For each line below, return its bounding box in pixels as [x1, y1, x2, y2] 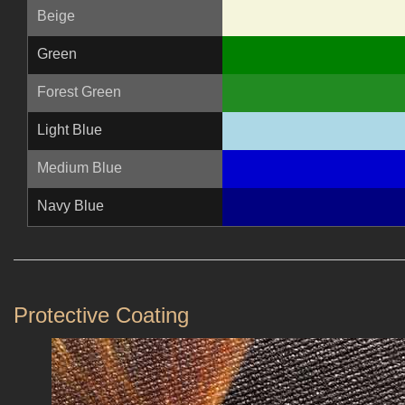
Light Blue [37, 122, 102, 138]
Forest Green [37, 84, 121, 100]
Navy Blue [37, 198, 104, 214]
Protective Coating [14, 303, 189, 328]
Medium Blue [37, 160, 122, 176]
